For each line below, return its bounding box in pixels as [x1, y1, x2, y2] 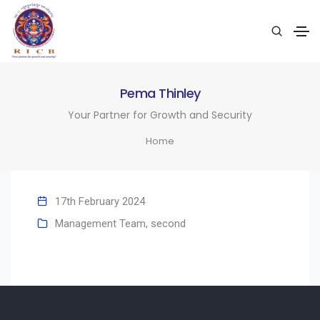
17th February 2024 [55, 195, 145, 209]
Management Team [55, 217, 146, 231]
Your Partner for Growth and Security [68, 107, 252, 122]
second [151, 217, 186, 231]
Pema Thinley [119, 84, 201, 102]
